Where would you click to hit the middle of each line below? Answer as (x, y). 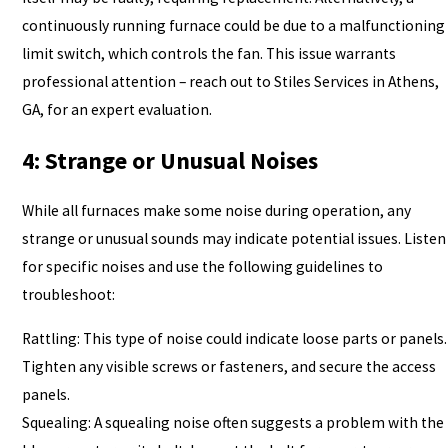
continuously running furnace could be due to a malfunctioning (233, 26)
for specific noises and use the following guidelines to (202, 267)
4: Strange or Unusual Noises (169, 160)
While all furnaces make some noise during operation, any (216, 211)
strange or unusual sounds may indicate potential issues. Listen (233, 239)
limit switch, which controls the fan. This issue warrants (208, 54)
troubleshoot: (68, 295)
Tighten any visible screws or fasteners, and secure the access (228, 366)
